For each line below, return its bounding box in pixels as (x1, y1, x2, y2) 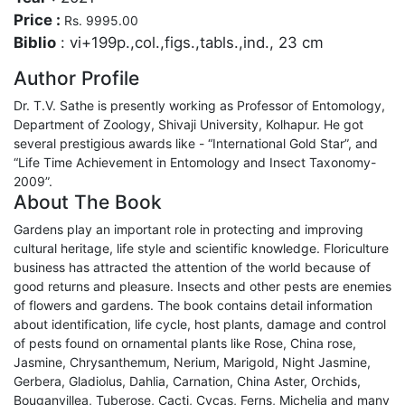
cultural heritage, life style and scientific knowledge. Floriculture (14, 240, 389, 256)
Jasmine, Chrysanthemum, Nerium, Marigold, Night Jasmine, (14, 354, 371, 370)
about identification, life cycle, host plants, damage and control (14, 316, 386, 332)
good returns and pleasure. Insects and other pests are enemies (14, 278, 391, 294)
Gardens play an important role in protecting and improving (14, 221, 363, 237)
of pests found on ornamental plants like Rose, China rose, (14, 335, 356, 351)
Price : (14, 11, 64, 29)
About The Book (14, 191, 162, 213)
